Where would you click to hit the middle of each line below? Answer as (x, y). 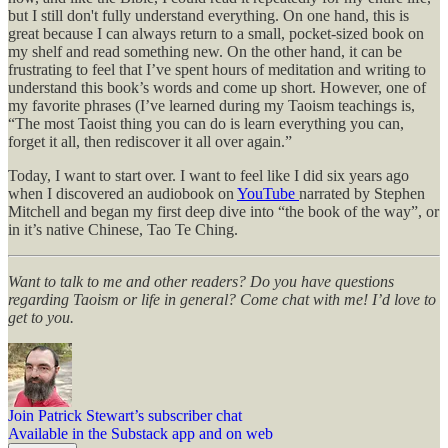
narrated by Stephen (362, 193)
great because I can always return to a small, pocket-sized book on (216, 33)
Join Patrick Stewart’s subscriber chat (125, 415)
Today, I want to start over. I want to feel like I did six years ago (208, 175)
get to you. (41, 317)
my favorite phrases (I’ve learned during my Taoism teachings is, (211, 105)
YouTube (268, 193)
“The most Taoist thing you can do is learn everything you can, (206, 123)
